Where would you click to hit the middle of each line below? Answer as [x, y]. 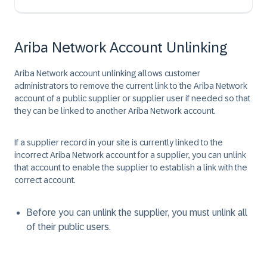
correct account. [45, 180]
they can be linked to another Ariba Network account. [115, 111]
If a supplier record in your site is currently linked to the [119, 142]
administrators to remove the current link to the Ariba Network [131, 86]
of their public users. [69, 227]
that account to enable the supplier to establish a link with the [131, 167]
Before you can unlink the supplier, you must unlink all [137, 212]
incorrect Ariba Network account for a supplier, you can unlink [130, 155]
